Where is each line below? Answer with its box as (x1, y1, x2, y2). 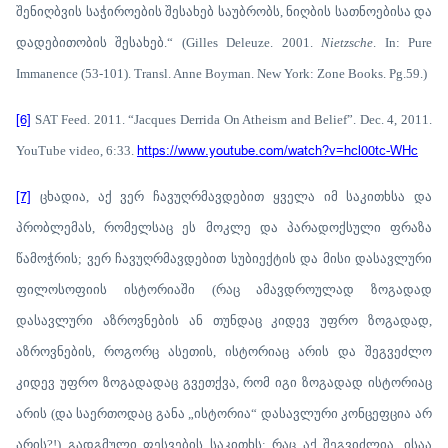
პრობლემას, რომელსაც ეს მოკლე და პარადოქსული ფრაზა (16, 219, 432, 235)
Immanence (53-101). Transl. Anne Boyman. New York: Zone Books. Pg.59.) (16, 65, 427, 81)
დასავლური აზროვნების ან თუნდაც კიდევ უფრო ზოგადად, (16, 312, 432, 328)
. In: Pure (373, 34, 433, 50)
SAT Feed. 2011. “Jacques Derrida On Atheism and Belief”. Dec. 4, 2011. (31, 111, 432, 127)
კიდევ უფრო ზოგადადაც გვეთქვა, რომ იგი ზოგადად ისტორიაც (16, 374, 432, 390)
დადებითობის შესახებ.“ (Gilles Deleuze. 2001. (16, 34, 322, 50)
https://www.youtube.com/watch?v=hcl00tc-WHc (137, 142, 418, 159)
